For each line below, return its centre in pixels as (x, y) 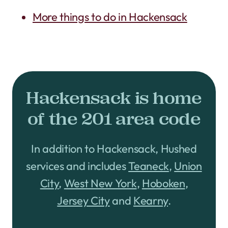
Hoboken (163, 183)
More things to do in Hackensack (110, 17)
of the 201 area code (114, 119)
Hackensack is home (114, 98)
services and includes (77, 166)
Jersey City (83, 200)
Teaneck (149, 166)
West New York (100, 183)
